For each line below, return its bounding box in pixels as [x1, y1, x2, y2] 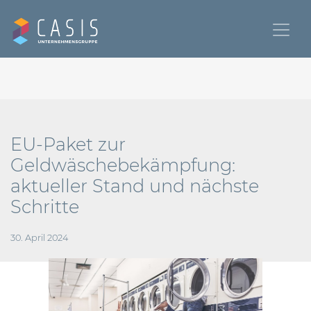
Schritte [10, 196, 79, 217]
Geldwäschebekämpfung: [10, 154, 235, 176]
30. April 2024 [10, 233, 68, 243]
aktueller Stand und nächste [10, 175, 259, 196]
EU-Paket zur [10, 133, 126, 155]
